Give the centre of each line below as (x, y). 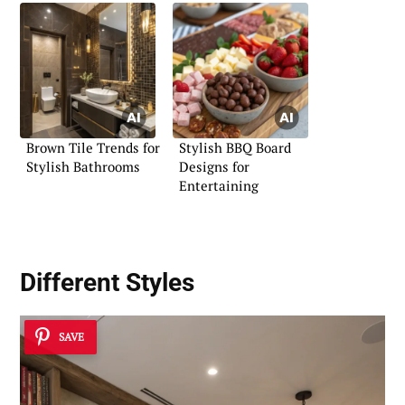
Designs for (214, 167)
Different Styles (107, 283)
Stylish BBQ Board (235, 148)
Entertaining (219, 186)
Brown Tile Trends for (93, 148)
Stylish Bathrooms (83, 167)
